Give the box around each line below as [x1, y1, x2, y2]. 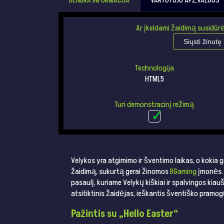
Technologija [134, 62, 174, 73]
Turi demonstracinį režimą [114, 99, 194, 110]
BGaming [170, 166, 196, 177]
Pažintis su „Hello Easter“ [71, 207, 178, 221]
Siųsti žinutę [183, 37, 221, 45]
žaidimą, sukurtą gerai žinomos [71, 166, 170, 177]
